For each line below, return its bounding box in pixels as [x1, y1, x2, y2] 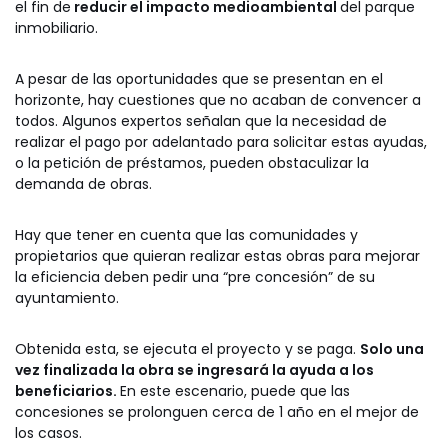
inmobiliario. [15, 17, 98, 38]
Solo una [360, 338, 424, 359]
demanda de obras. [15, 173, 152, 194]
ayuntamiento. [15, 287, 119, 308]
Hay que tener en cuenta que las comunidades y [15, 224, 358, 245]
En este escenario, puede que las [120, 380, 350, 401]
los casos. [15, 422, 82, 443]
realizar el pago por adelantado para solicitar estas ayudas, [15, 131, 427, 152]
